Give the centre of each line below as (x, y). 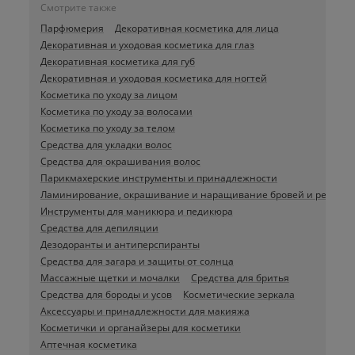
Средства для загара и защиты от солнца (137, 261)
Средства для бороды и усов (106, 295)
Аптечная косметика (88, 345)
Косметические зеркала (239, 295)
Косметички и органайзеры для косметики (140, 328)
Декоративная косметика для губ (117, 62)
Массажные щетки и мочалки (110, 278)
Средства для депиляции (99, 228)
